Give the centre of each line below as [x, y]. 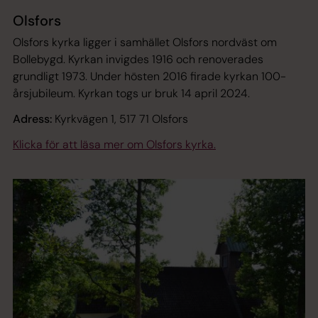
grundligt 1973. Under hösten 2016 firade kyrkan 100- [149, 77]
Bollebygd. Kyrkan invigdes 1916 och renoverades [138, 60]
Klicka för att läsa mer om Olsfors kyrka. [114, 145]
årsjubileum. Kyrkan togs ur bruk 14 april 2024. [131, 94]
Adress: [32, 119]
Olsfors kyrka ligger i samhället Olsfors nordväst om [145, 43]
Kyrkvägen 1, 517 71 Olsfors [120, 119]
